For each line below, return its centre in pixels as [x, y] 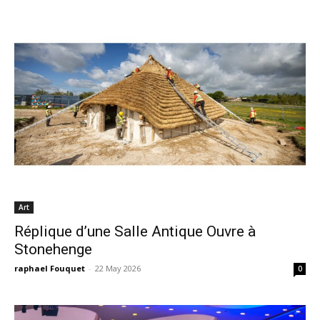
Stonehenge [53, 249]
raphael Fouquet [50, 268]
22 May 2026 [118, 268]
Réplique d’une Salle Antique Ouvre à [135, 231]
